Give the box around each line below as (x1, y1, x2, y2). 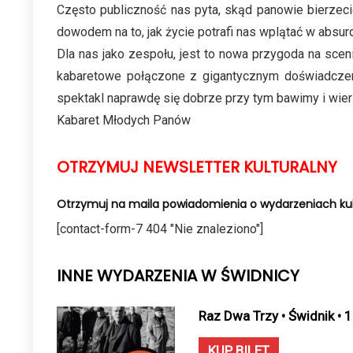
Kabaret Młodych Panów (57, 113, 191, 128)
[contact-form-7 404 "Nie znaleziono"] (57, 221, 263, 236)
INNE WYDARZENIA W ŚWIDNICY (57, 265, 299, 287)
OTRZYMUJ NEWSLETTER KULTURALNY (57, 156, 337, 178)
